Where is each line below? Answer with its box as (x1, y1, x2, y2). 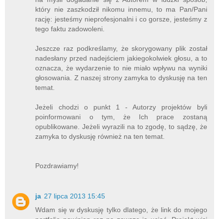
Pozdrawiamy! (35, 162, 79, 170)
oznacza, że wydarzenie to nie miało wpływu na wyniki (35, 64, 207, 72)
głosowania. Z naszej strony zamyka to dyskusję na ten (35, 74, 207, 82)
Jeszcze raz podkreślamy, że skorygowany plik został (35, 44, 207, 53)
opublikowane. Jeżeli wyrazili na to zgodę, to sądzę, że (35, 123, 207, 131)
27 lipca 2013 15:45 (44, 192, 106, 200)
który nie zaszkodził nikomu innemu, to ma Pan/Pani (35, 5, 207, 14)
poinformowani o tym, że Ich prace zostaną (35, 113, 207, 121)
